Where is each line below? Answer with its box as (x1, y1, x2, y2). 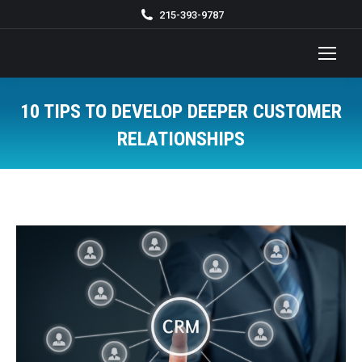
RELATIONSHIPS (117, 128, 245, 150)
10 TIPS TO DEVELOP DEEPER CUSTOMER (20, 100, 342, 123)
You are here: (181, 155, 253, 170)
